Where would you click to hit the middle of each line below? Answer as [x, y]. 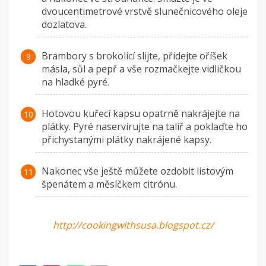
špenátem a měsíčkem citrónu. [109, 184]
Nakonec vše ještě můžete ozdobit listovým [137, 171]
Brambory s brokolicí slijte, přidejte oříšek [134, 56]
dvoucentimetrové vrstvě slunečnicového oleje [145, 12]
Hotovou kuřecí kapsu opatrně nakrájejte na [141, 114]
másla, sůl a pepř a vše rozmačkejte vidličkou [141, 69]
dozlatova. [64, 25]
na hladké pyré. [75, 82]
